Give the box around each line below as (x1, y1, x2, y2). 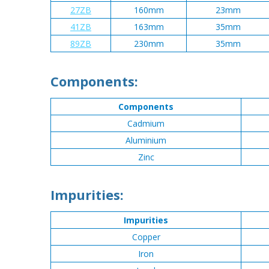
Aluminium (125, 134, 166, 147)
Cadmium (127, 118, 165, 130)
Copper (131, 231, 160, 243)
